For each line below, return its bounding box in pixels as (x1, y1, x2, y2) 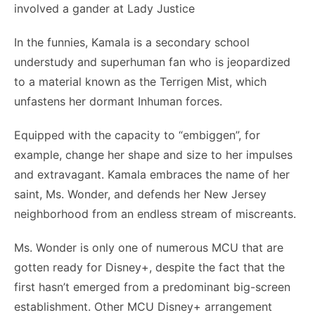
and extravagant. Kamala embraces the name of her (14, 167, 290, 181)
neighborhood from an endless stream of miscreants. (14, 207, 296, 221)
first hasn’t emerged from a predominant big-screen (14, 280, 290, 294)
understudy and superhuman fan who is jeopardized (14, 55, 290, 69)
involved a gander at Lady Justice (14, 1, 195, 15)
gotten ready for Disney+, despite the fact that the (14, 260, 285, 274)
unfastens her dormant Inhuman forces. (14, 94, 222, 108)
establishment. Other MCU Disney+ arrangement (14, 300, 272, 314)
